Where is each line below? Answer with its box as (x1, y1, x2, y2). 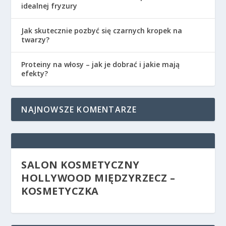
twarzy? (21, 34, 50, 44)
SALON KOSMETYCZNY (21, 157, 140, 172)
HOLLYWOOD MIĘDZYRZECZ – (21, 171, 176, 185)
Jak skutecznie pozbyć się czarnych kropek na (21, 25, 183, 35)
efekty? (21, 68, 48, 78)
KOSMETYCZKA (21, 184, 99, 198)
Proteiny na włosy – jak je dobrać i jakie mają (21, 59, 180, 69)
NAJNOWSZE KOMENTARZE (21, 103, 137, 115)
